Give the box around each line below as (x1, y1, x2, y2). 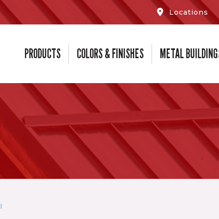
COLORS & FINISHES (77, 46, 144, 61)
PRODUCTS (24, 46, 61, 61)
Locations (169, 7, 209, 17)
